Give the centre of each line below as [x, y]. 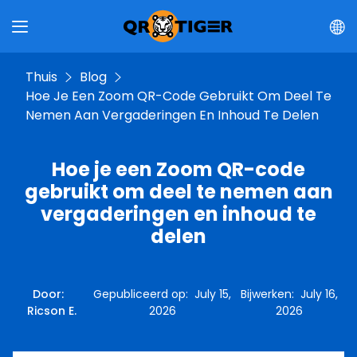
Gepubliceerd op [140, 294]
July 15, [213, 294]
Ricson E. [51, 311]
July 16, [320, 294]
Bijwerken [267, 294]
